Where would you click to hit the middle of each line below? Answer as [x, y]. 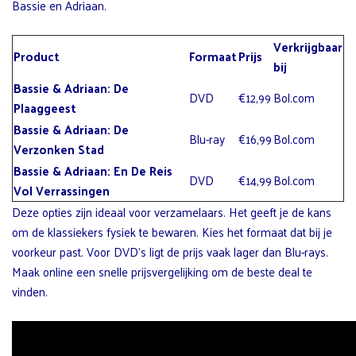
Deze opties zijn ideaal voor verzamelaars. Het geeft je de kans [172, 211]
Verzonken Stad [59, 149]
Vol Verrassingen [62, 190]
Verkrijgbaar [308, 46]
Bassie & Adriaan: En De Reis [93, 170]
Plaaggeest [45, 107]
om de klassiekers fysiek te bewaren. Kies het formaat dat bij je [172, 231]
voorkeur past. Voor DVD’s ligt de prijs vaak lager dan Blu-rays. [170, 251]
